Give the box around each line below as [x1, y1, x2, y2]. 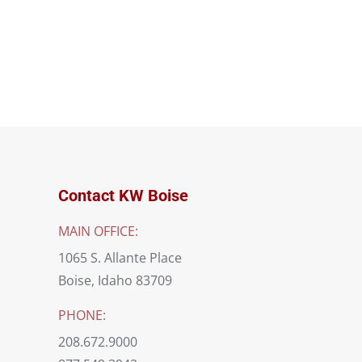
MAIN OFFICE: [58, 222, 138, 240]
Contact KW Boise [58, 186, 188, 205]
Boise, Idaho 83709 [58, 271, 172, 289]
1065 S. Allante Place [58, 249, 182, 267]
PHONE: [58, 306, 106, 324]
